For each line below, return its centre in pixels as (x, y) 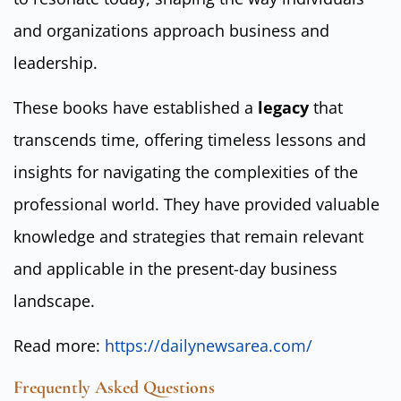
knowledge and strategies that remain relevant (188, 236)
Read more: (59, 346)
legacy (283, 107)
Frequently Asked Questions (114, 387)
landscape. (54, 300)
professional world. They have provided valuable (196, 204)
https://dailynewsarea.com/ (209, 346)
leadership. (55, 62)
